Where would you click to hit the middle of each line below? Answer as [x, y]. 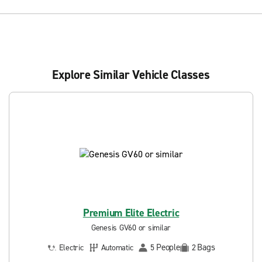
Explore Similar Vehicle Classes [131, 75]
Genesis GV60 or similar [131, 228]
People [168, 247]
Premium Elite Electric [131, 213]
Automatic [117, 247]
